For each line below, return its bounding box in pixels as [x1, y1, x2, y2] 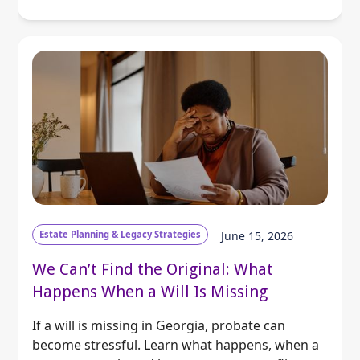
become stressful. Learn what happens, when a [32, 335, 320, 354]
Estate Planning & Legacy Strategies [39, 227, 202, 240]
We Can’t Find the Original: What [32, 259, 274, 279]
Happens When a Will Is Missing [32, 281, 268, 301]
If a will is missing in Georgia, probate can [32, 316, 286, 334]
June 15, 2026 [221, 228, 294, 244]
